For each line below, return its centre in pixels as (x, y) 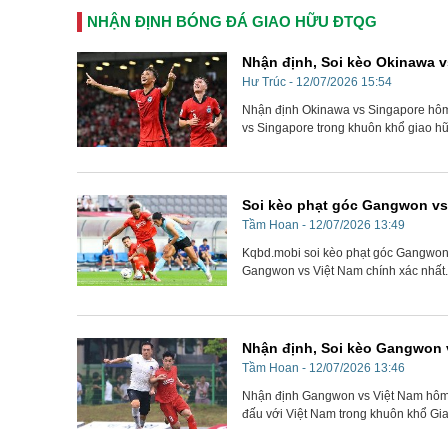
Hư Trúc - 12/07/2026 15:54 (317, 82)
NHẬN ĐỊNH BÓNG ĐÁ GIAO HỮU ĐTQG (232, 22)
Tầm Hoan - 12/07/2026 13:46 (323, 368)
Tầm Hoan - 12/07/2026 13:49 (323, 225)
